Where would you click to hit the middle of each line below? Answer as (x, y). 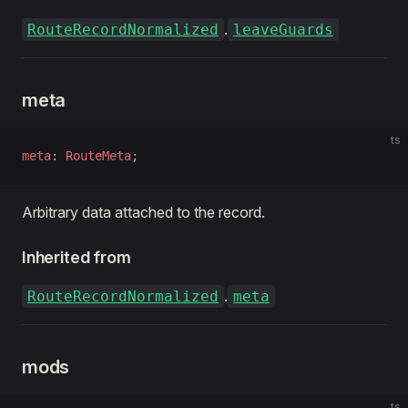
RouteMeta (98, 156)
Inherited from (76, 257)
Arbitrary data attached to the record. (143, 212)
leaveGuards (283, 30)
